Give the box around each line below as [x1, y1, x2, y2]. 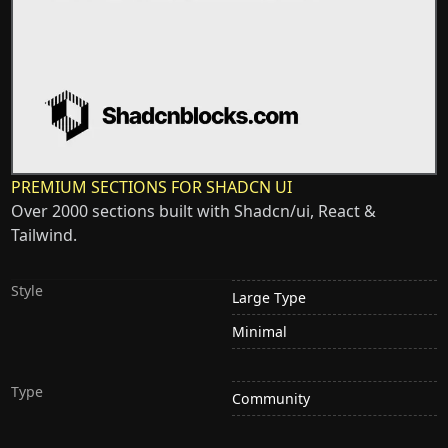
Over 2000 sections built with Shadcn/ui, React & [11, 199, 377, 222]
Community [232, 389, 310, 409]
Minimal [232, 322, 287, 342]
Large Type [232, 287, 306, 307]
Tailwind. [11, 223, 78, 246]
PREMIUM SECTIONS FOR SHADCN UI [11, 175, 293, 198]
